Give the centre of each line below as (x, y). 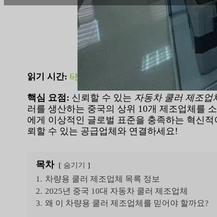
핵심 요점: (48, 97)
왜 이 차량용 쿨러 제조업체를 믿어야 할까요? (127, 203)
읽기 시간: (47, 77)
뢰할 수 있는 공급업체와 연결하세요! (102, 131)
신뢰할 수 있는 (101, 97)
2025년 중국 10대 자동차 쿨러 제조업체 (116, 191)
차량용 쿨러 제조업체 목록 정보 (102, 179)
